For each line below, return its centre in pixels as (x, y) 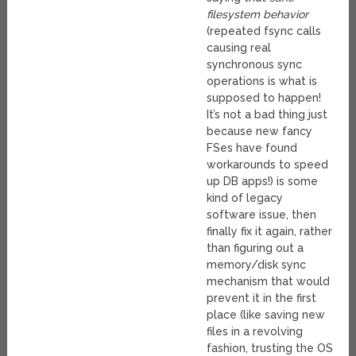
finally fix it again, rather (270, 232)
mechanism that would (269, 282)
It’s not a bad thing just (267, 115)
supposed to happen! (264, 98)
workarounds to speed (268, 165)
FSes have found (252, 148)
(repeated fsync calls (264, 31)
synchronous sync (255, 65)
